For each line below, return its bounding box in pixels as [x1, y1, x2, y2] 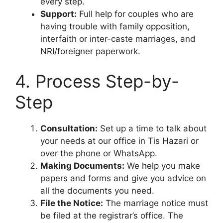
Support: [40, 9, 77, 19]
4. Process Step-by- [15, 70, 179, 92]
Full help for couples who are [77, 9, 194, 19]
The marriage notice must [103, 198, 208, 208]
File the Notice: [40, 198, 103, 208]
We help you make [124, 160, 200, 171]
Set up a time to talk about [98, 123, 207, 133]
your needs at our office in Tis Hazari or [40, 135, 199, 146]
